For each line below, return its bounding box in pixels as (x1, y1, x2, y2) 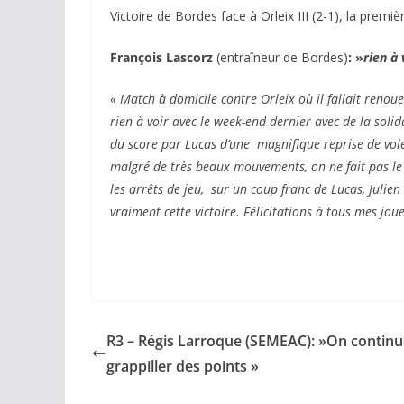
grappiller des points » (106, 356, 259, 376)
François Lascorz (110, 49, 213, 66)
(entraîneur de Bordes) (213, 49, 348, 66)
